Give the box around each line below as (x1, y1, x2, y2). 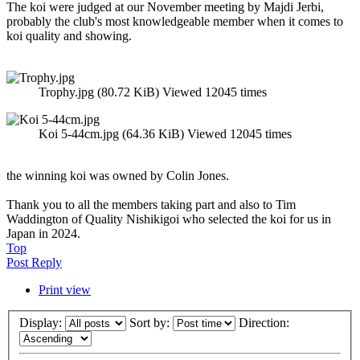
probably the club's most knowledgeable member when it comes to (6, 14, 343, 28)
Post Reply (6, 255, 62, 269)
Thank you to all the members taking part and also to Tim (6, 197, 296, 211)
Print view (39, 282, 91, 297)
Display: (19, 316, 65, 330)
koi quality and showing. (6, 28, 132, 43)
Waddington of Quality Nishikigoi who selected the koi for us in (6, 211, 331, 226)
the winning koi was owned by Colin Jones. (6, 168, 229, 182)
